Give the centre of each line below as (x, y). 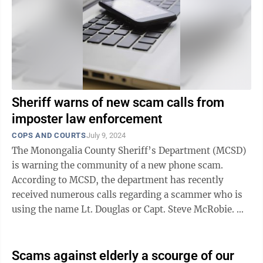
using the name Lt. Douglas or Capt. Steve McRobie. (124, 209)
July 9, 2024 (106, 135)
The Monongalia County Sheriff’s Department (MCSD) (129, 151)
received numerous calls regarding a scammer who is (127, 195)
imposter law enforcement (87, 119)
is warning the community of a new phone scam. (117, 165)
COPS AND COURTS (49, 135)
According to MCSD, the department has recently (118, 180)
